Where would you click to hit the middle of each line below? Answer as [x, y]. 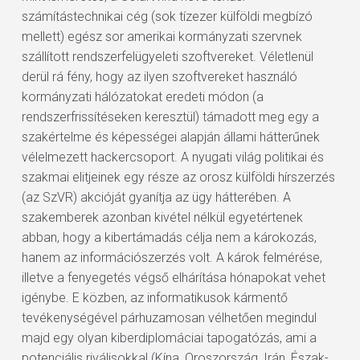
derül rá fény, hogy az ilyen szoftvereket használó [159, 77]
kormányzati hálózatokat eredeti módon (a [142, 97]
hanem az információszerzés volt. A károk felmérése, [172, 258]
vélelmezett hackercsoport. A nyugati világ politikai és [172, 157]
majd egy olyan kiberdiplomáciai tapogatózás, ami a [169, 338]
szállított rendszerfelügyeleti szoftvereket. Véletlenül [167, 57]
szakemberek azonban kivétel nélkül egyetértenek [162, 217]
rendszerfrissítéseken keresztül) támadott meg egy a [170, 117]
